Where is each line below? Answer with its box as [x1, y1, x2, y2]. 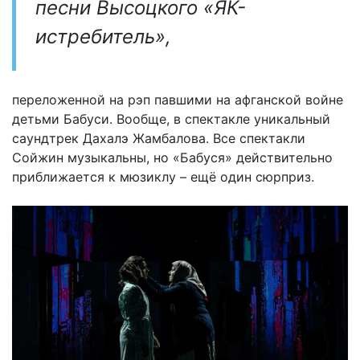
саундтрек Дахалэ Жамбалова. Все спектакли [12, 129, 305, 146]
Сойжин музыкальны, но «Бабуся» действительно [12, 149, 333, 166]
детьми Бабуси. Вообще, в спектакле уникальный [12, 110, 330, 127]
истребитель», [35, 24, 171, 48]
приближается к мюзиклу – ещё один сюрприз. [12, 168, 314, 185]
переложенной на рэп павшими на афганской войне [12, 91, 343, 108]
